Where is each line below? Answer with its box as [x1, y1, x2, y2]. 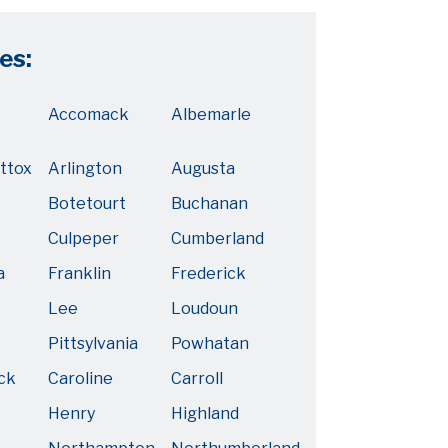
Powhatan [171, 334, 249, 353]
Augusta [171, 159, 235, 178]
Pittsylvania [48, 334, 138, 353]
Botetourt [48, 194, 126, 213]
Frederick [171, 264, 246, 283]
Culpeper [48, 229, 119, 248]
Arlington [48, 159, 122, 178]
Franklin [48, 264, 111, 283]
